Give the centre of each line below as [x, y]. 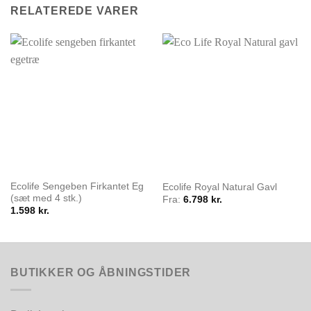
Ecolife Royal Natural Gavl [219, 187]
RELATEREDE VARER [75, 11]
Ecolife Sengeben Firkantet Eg [77, 187]
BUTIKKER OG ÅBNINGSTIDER [101, 273]
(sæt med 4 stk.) [46, 199]
